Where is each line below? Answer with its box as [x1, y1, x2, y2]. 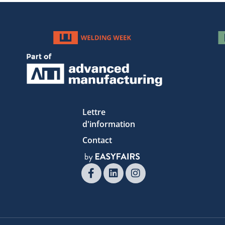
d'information [82, 118, 135, 130]
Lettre [82, 106, 105, 118]
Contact [82, 134, 112, 146]
